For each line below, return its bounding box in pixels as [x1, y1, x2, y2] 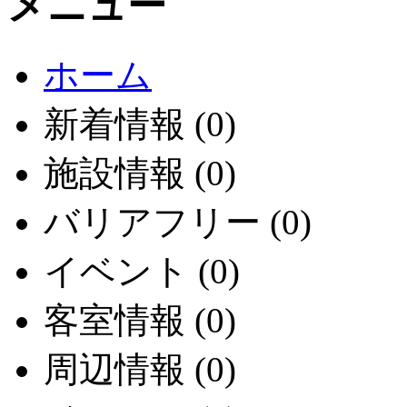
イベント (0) [44, 252, 240, 292]
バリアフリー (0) [44, 203, 312, 243]
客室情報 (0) [44, 301, 236, 341]
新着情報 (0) [44, 104, 236, 144]
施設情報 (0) [44, 154, 236, 194]
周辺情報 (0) [44, 350, 236, 390]
